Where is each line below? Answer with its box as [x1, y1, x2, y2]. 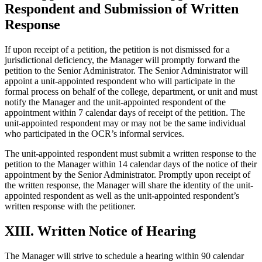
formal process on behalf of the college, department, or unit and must [5, 86, 257, 96]
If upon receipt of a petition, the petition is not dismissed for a [5, 44, 230, 54]
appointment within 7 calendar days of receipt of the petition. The [5, 107, 245, 118]
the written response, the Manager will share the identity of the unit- [5, 180, 253, 190]
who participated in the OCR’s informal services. [5, 128, 184, 139]
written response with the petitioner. [5, 201, 136, 211]
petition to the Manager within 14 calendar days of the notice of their [5, 158, 257, 169]
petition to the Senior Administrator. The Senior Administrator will [5, 65, 248, 75]
